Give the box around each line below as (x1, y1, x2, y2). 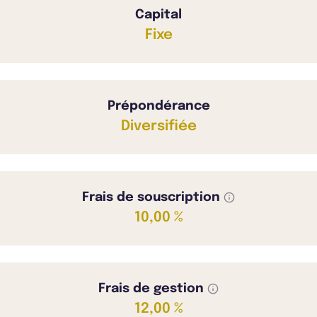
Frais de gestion (98, 282, 207, 295)
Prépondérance (107, 100, 210, 113)
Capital (135, 8, 182, 21)
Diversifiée (120, 119, 197, 134)
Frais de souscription (82, 191, 224, 204)
